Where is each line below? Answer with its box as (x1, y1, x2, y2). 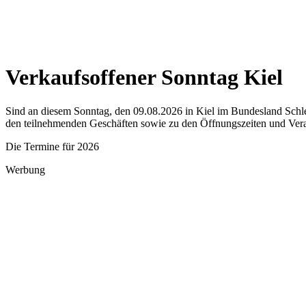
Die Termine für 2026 (5, 140, 99, 152)
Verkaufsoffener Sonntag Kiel (5, 65, 283, 90)
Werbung (5, 163, 45, 176)
